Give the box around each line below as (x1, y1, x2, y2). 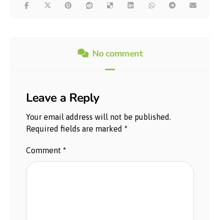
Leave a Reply (26, 89, 100, 106)
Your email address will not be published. (26, 112, 171, 121)
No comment (92, 47, 143, 59)
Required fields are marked (26, 124, 125, 133)
